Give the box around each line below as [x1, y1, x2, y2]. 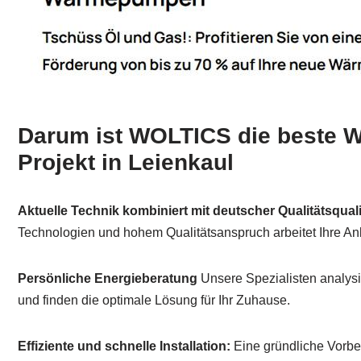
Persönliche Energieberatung [18, 272, 197, 285]
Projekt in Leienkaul [18, 150, 234, 175]
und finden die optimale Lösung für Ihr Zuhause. [18, 293, 290, 307]
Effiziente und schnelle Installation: [18, 339, 230, 353]
